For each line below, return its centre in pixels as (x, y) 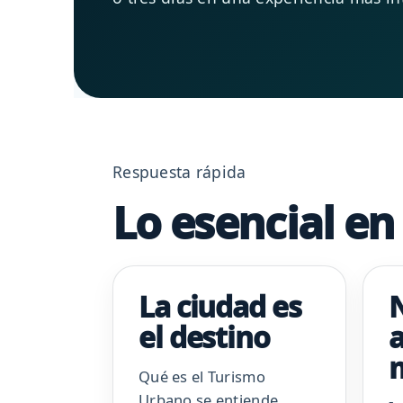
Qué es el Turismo (202, 377)
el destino (204, 337)
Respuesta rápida (179, 172)
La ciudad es (220, 307)
